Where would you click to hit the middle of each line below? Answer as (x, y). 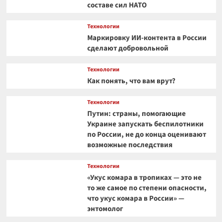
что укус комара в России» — (136, 199)
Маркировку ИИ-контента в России (147, 38)
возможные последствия (130, 145)
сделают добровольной (128, 49)
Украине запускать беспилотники (145, 124)
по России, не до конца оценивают (146, 135)
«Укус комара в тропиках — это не (144, 178)
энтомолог (105, 209)
